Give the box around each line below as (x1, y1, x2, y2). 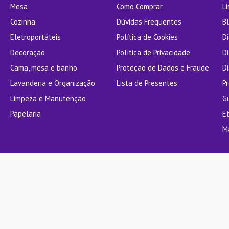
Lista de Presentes (116, 78, 177, 88)
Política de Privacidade (116, 48, 190, 57)
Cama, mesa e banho (10, 63, 78, 73)
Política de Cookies (116, 32, 178, 42)
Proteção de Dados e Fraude (116, 63, 209, 73)
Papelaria (10, 109, 41, 119)
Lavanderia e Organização (10, 78, 96, 88)
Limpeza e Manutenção (10, 94, 86, 103)
